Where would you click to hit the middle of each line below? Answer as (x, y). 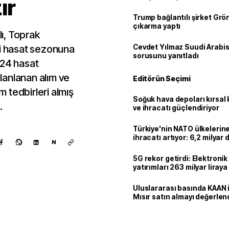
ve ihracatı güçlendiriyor (176, 108)
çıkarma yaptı (157, 26)
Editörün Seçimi (162, 78)
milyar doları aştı (162, 146)
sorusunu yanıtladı (166, 56)
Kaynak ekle (46, 212)
